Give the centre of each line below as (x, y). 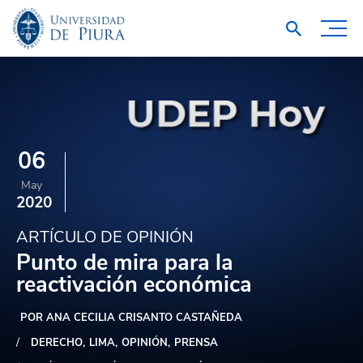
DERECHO (57, 343)
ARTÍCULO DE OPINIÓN (105, 237)
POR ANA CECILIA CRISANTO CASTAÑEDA (131, 318)
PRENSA (196, 343)
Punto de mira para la (125, 263)
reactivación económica (134, 285)
